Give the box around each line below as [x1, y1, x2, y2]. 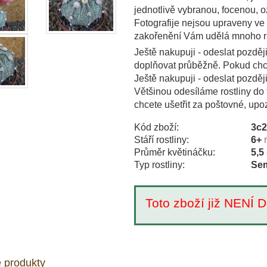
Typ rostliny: [133, 159, 185, 170]
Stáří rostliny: [133, 134, 189, 145]
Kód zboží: [133, 122, 179, 132]
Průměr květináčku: [133, 147, 215, 157]
